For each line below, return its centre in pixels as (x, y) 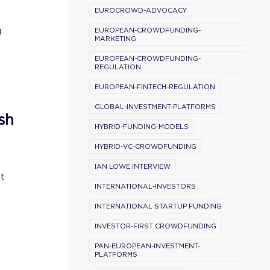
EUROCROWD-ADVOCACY (141, 10)
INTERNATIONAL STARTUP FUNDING (158, 206)
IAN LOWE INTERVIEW (133, 166)
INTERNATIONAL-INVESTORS (145, 186)
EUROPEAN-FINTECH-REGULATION (155, 87)
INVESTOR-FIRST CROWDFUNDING (155, 226)
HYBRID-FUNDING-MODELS (142, 127)
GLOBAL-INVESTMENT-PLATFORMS (155, 107)
